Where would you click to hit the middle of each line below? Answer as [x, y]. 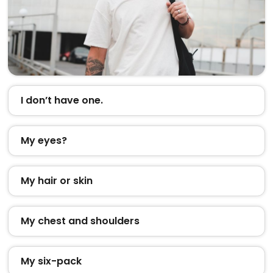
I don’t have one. [62, 100]
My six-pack [51, 261]
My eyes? [44, 140]
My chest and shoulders [80, 221]
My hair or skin [56, 180]
